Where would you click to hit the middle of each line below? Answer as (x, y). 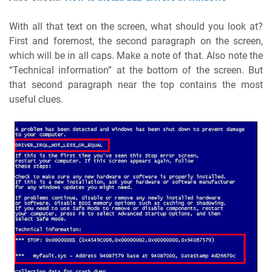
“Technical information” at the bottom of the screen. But (136, 70)
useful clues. (36, 99)
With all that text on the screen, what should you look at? (136, 26)
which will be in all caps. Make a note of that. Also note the (136, 55)
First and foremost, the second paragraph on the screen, (136, 41)
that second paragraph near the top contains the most (136, 84)
